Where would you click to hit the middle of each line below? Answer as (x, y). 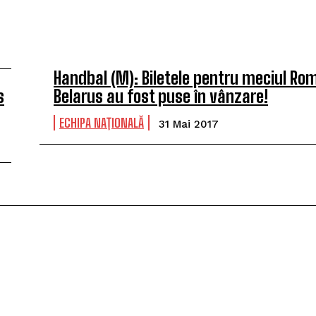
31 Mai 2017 (189, 124)
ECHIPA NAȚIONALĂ (102, 123)
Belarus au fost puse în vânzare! (161, 96)
